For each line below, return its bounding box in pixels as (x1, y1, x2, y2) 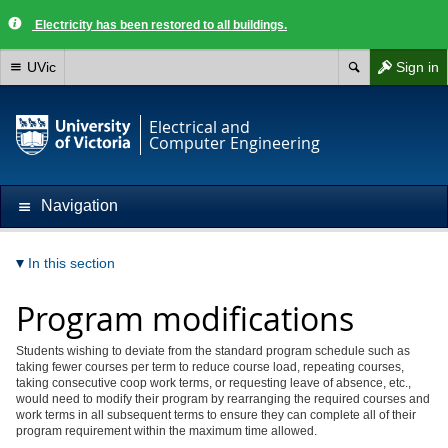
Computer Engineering (149, 132, 320, 154)
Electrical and (149, 116, 250, 138)
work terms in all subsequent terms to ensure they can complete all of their (16, 408, 416, 422)
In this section (28, 255, 115, 271)
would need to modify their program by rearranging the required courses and (16, 392, 430, 406)
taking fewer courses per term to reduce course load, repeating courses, (16, 360, 404, 374)
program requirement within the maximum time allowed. (16, 424, 317, 438)
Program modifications (16, 297, 354, 340)
